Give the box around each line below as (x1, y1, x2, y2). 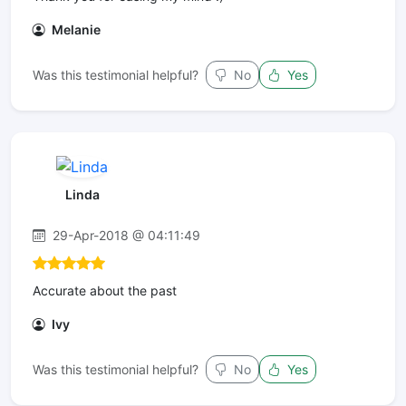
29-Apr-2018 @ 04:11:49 (49, 227, 200, 243)
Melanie (49, 22, 101, 38)
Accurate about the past (33, 282, 177, 298)
